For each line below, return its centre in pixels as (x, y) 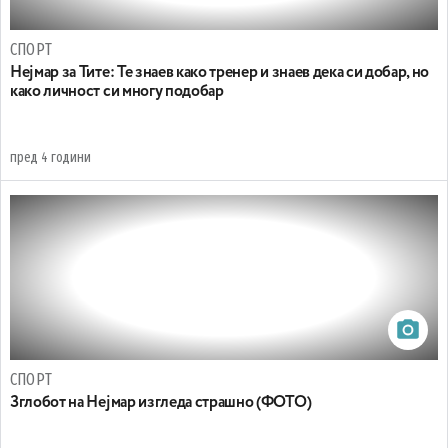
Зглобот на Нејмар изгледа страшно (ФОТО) (161, 403)
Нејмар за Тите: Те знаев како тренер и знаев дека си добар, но (220, 73)
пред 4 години (50, 157)
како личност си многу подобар (117, 92)
